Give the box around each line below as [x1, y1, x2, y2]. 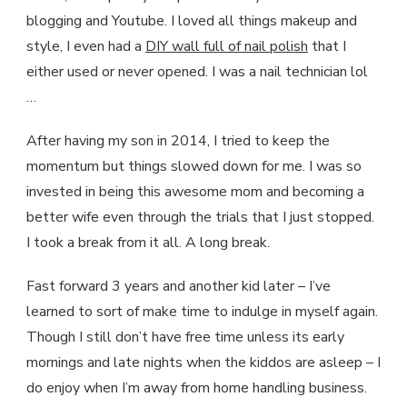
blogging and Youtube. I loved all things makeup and [26, 10, 357, 31]
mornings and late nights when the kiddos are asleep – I [26, 352, 381, 372]
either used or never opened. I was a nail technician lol [26, 61, 368, 82]
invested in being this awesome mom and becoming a [26, 181, 364, 202]
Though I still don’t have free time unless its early [26, 326, 344, 347]
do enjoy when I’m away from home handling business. [26, 377, 367, 398]
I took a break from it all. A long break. [26, 232, 270, 253]
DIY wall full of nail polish [145, 35, 308, 56]
